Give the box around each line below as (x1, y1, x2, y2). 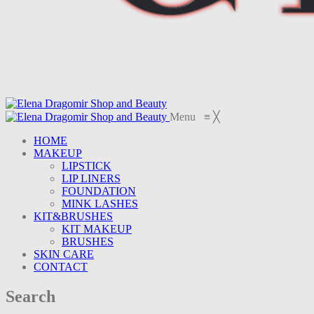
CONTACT (34, 261, 88, 273)
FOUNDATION (62, 185, 136, 198)
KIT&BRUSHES (34, 210, 113, 223)
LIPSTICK (62, 160, 111, 172)
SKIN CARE (34, 248, 94, 261)
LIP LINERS (62, 172, 121, 185)
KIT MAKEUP (62, 223, 132, 235)
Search (6, 287, 55, 306)
